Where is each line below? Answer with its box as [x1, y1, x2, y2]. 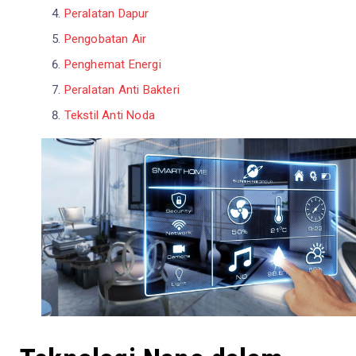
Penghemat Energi [64, 56, 161, 72]
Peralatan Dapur [64, 6, 149, 21]
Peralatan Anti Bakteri [64, 82, 180, 97]
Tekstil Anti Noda [64, 107, 156, 122]
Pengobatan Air [64, 31, 147, 46]
